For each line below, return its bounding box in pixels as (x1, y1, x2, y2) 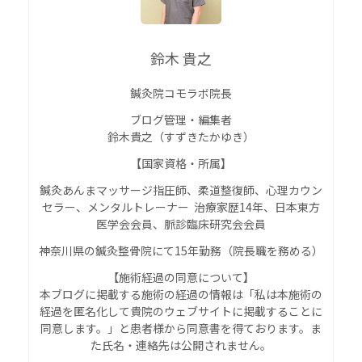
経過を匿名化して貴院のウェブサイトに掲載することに (40, 302, 322, 319)
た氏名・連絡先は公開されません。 (90, 336, 271, 353)
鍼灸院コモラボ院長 (130, 84, 232, 101)
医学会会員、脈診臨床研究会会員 (96, 215, 266, 232)
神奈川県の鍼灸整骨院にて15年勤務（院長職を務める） (39, 242, 323, 259)
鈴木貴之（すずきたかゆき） (107, 128, 255, 145)
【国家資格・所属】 (130, 154, 232, 171)
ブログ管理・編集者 (130, 111, 232, 128)
